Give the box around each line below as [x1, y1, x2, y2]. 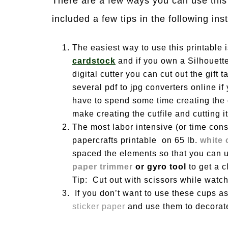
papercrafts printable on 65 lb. [72, 136, 200, 145]
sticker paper [72, 202, 125, 211]
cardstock [72, 56, 116, 65]
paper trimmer [72, 162, 133, 171]
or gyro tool [133, 162, 189, 171]
